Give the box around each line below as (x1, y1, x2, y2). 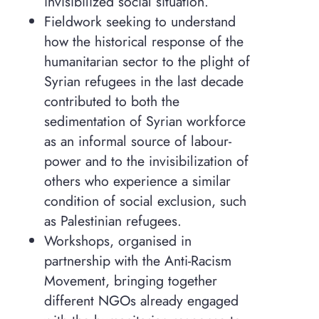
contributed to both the (43, 91, 179, 112)
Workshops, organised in (43, 231, 192, 251)
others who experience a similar (43, 171, 231, 192)
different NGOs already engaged (43, 291, 239, 311)
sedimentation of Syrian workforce (43, 111, 246, 132)
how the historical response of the (43, 31, 244, 52)
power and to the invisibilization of (43, 151, 249, 172)
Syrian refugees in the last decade (43, 71, 244, 92)
